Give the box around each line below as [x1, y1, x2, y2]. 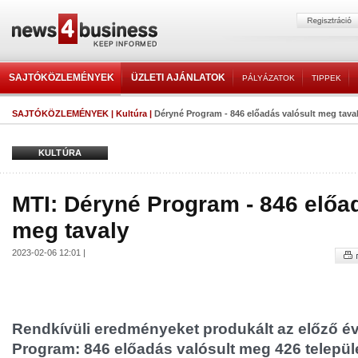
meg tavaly [12, 217, 129, 243]
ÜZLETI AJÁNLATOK [131, 72, 225, 83]
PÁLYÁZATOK [242, 74, 295, 82]
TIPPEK [312, 74, 341, 82]
